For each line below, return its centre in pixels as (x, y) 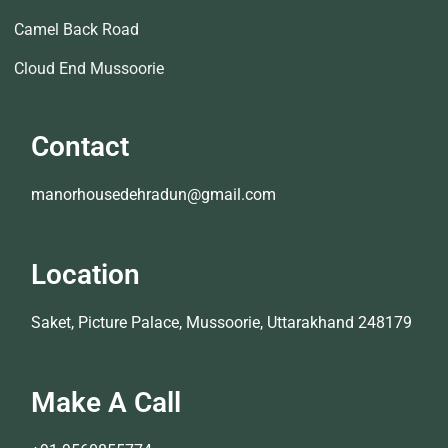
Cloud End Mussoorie (89, 68)
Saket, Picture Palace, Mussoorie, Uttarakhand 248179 (221, 322)
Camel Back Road (77, 29)
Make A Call (106, 402)
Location (85, 274)
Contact (80, 146)
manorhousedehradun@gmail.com (153, 194)
